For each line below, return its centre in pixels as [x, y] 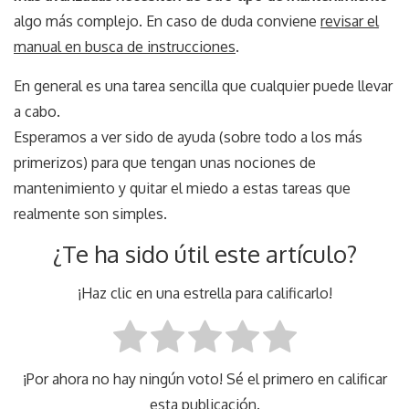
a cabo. [37, 111]
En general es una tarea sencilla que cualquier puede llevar [203, 85]
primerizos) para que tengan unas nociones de [165, 162]
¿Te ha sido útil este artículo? [204, 253]
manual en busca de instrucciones [125, 46]
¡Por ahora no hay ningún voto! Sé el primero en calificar [204, 379]
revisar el [350, 21]
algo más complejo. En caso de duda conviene [167, 21]
